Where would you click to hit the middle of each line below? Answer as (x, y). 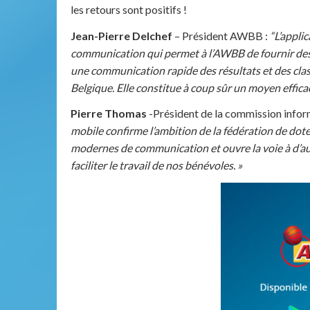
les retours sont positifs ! (129, 10)
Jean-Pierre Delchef (121, 35)
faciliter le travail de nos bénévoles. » (156, 165)
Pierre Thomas (110, 113)
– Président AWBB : (221, 35)
